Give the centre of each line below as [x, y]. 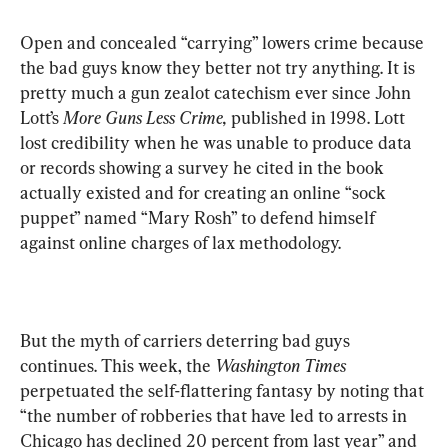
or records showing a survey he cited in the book [204, 167]
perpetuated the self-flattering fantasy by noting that [224, 390]
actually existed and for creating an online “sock [205, 192]
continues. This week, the [117, 365]
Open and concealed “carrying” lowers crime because [224, 42]
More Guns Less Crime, [145, 117]
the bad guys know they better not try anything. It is [219, 67]
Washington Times [280, 365]
